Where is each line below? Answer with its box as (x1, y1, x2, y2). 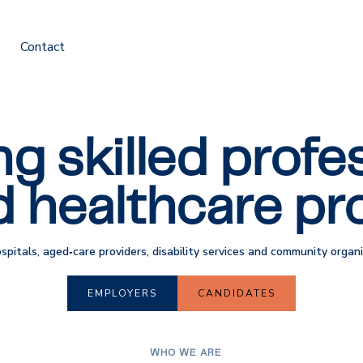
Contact (20, 38, 65, 57)
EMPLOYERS (88, 286, 157, 300)
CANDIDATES (198, 286, 275, 300)
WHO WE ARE (149, 348, 222, 357)
